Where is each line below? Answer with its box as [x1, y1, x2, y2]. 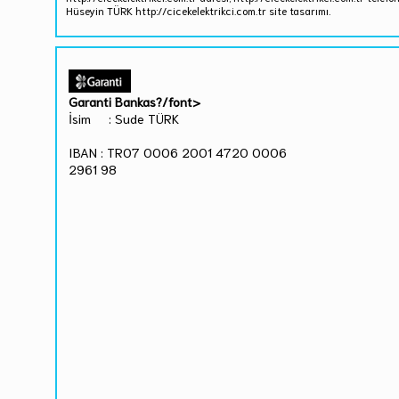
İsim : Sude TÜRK [69, 110, 181, 126]
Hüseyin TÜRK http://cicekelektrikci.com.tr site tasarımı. [66, 4, 331, 17]
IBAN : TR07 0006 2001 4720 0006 [69, 143, 288, 160]
